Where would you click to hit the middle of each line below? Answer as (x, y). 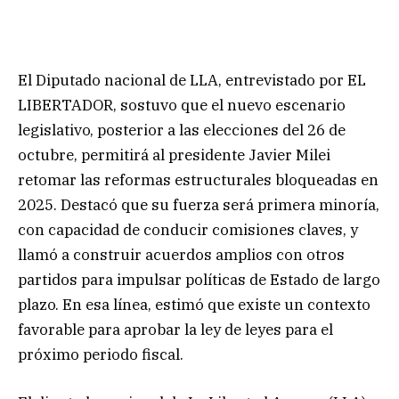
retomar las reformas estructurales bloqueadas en (198, 179)
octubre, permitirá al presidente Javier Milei (174, 155)
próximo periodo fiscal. (101, 354)
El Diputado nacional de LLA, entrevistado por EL (192, 80)
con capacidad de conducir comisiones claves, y (188, 229)
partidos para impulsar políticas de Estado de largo (199, 279)
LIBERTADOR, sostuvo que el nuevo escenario (182, 105)
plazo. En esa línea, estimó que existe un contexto (194, 304)
